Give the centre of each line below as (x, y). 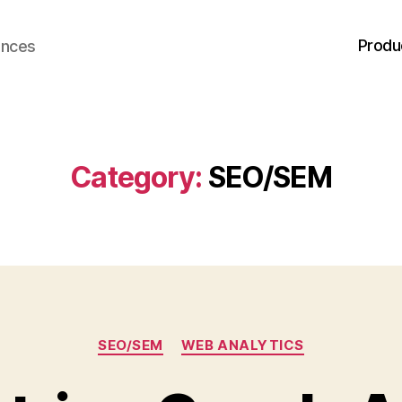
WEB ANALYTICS (242, 345)
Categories (240, 337)
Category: (136, 177)
